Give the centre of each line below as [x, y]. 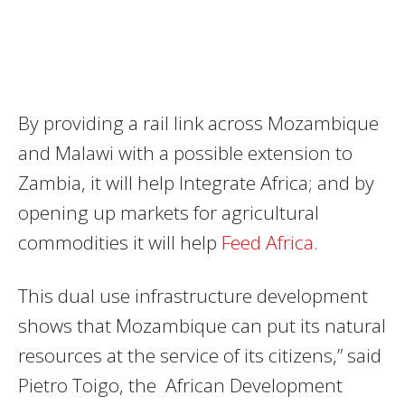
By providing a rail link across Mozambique [198, 122]
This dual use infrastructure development [193, 295]
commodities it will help [120, 242]
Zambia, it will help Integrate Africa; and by [196, 182]
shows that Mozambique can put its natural [202, 325]
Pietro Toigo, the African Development [180, 385]
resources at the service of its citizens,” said [200, 355]
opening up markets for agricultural [169, 212]
